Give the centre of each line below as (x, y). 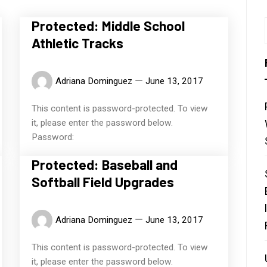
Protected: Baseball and (105, 165)
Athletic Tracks (78, 43)
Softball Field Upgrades (103, 182)
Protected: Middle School (108, 26)
